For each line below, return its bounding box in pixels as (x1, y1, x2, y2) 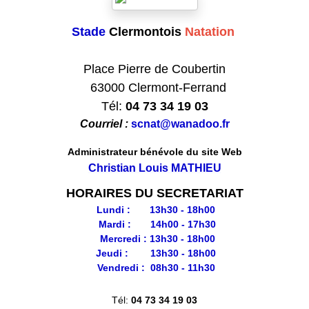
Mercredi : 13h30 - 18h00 (94, 233, 215, 245)
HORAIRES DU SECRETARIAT (66, 186, 243, 201)
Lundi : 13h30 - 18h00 (94, 204, 215, 216)
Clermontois (108, 25, 181, 39)
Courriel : (79, 118, 131, 130)
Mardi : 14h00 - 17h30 (93, 219, 216, 230)
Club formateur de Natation (72, 43, 237, 58)
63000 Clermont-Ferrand (86, 81, 226, 95)
